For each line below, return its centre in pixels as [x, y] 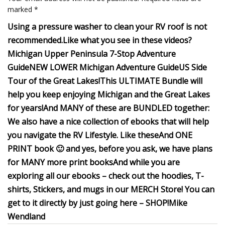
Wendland [26, 216]
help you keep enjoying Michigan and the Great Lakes [109, 94]
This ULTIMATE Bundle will [151, 81]
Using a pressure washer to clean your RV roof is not [107, 27]
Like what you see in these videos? [127, 40]
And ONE [176, 135]
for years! [25, 108]
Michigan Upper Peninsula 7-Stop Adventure [92, 54]
